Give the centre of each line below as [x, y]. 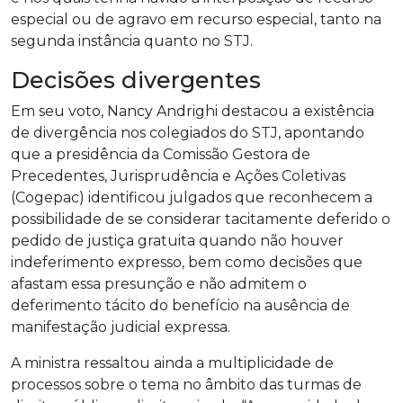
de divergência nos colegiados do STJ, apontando [188, 133]
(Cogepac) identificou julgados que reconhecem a [192, 197]
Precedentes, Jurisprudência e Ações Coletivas [178, 176]
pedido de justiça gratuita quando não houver [177, 241]
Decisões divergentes [136, 80]
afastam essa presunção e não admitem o [159, 284]
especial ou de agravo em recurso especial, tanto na [196, 19]
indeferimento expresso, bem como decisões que [187, 262]
